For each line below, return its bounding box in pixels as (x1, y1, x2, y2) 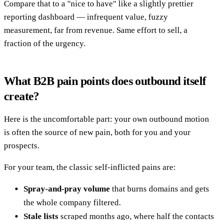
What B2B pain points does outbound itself (4, 75, 206, 88)
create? (4, 90, 39, 103)
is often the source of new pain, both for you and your (4, 128, 191, 137)
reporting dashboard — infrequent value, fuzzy (4, 12, 168, 22)
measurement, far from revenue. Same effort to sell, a (4, 26, 188, 35)
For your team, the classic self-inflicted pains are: (4, 163, 176, 172)
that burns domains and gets (110, 184, 209, 194)
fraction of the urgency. (4, 39, 85, 49)
